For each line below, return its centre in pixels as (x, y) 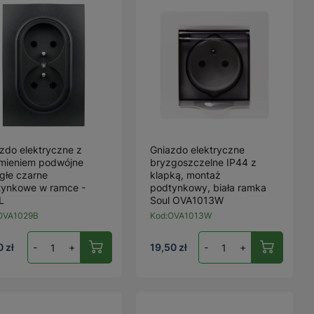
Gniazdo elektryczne (198, 150)
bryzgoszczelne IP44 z (204, 162)
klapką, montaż (186, 175)
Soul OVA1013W (187, 200)
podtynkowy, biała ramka (209, 187)
